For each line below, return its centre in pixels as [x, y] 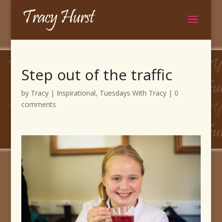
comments [38, 104]
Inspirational [76, 93]
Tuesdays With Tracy [133, 93]
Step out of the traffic [97, 75]
